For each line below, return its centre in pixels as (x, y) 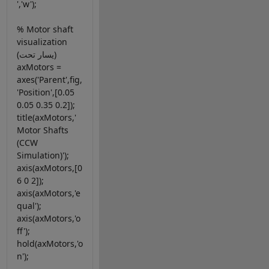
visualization (42, 42)
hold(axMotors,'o (50, 244)
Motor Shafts (42, 130)
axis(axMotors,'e (48, 193)
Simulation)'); (43, 156)
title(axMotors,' (46, 118)
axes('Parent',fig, (49, 80)
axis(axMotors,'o (48, 219)
